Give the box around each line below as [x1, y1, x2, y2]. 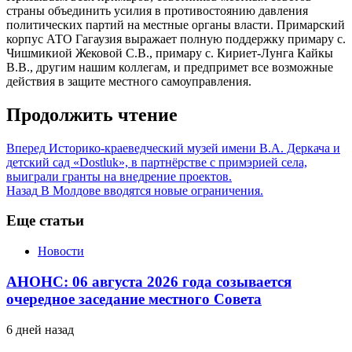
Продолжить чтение [6, 104, 178, 125]
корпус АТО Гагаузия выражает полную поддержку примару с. [6, 31, 346, 46]
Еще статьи [6, 212, 84, 229]
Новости [38, 244, 84, 258]
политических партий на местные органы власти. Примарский [6, 17, 345, 31]
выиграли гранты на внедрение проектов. [6, 169, 232, 183]
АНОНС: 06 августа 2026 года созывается [6, 273, 291, 290]
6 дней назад [6, 322, 74, 336]
